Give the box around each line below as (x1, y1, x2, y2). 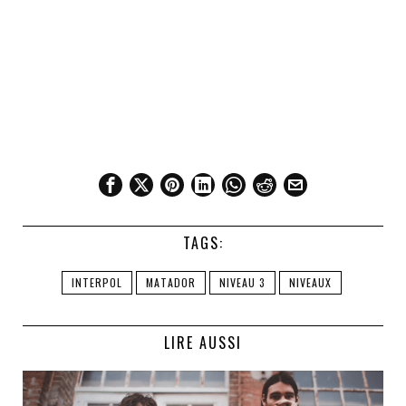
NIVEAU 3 (218, 275, 266, 290)
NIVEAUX (288, 275, 332, 290)
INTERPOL (71, 275, 122, 290)
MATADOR (145, 275, 196, 290)
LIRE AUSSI (164, 332, 242, 353)
